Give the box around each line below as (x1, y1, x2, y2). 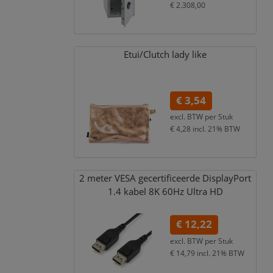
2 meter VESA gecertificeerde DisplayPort (79, 172, 252, 185)
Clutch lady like (143, 48, 207, 61)
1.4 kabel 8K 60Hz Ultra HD (107, 185, 223, 199)
